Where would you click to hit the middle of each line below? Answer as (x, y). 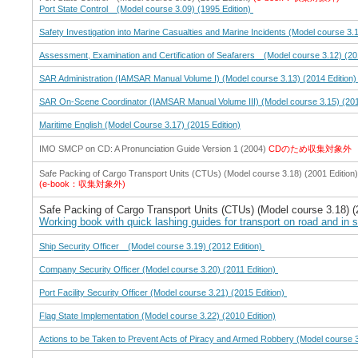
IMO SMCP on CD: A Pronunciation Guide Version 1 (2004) (153, 149)
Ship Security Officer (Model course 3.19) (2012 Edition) (152, 247)
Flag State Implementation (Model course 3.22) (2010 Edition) (157, 316)
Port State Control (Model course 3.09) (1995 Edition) (146, 9)
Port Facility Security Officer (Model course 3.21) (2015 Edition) (163, 293)
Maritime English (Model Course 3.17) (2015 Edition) (140, 125)
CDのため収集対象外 (309, 149)
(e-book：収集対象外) (82, 184)
